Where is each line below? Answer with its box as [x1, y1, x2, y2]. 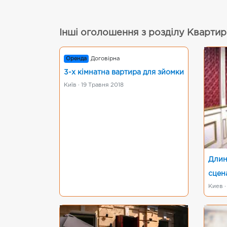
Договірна [91, 56, 120, 61]
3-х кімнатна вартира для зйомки [64, 69, 184, 75]
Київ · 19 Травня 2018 [64, 83, 124, 88]
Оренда [66, 56, 87, 61]
